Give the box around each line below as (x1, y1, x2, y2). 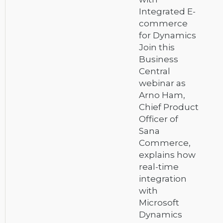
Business (139, 54, 178, 65)
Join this (139, 42, 175, 53)
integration (139, 174, 187, 184)
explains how (139, 150, 196, 160)
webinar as (139, 78, 186, 89)
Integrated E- (139, 6, 196, 17)
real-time (139, 162, 179, 172)
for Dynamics (139, 30, 196, 41)
